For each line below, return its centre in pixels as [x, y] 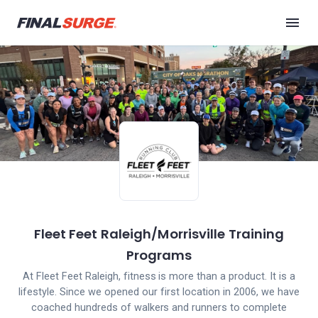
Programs [159, 255]
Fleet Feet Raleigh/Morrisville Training [159, 234]
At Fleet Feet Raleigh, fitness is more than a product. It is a [159, 276]
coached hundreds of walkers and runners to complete [159, 308]
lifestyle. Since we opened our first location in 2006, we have [159, 292]
